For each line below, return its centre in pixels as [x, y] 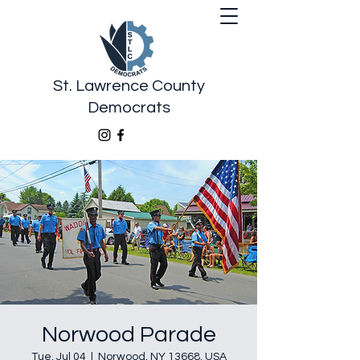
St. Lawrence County [129, 86]
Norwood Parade [129, 335]
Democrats [129, 108]
